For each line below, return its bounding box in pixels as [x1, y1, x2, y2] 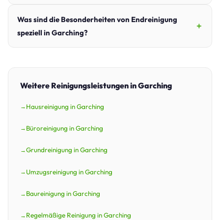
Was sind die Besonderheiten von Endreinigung [17, 14, 177, 24]
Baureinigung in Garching [26, 189, 100, 198]
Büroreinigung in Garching [26, 123, 103, 133]
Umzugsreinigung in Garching [26, 167, 112, 176]
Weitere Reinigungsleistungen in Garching [20, 80, 172, 90]
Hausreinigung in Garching [26, 102, 104, 111]
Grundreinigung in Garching [26, 145, 108, 155]
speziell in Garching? [17, 27, 87, 37]
